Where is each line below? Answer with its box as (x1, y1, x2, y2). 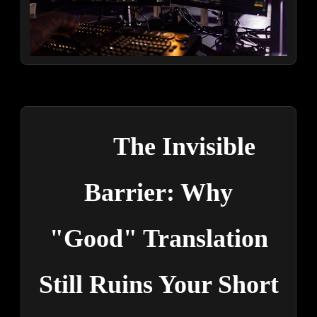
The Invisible (113, 132, 255, 161)
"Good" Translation (49, 224, 268, 253)
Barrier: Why (84, 178, 233, 207)
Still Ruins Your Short (38, 270, 279, 299)
